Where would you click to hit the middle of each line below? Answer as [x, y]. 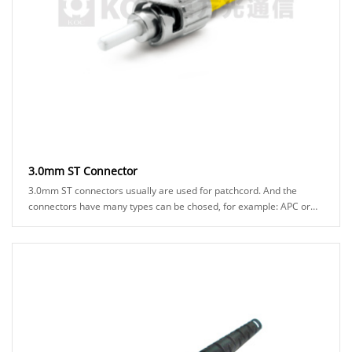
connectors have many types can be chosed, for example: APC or [169, 206]
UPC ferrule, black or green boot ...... [178, 222]
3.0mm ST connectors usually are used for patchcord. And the [163, 190]
